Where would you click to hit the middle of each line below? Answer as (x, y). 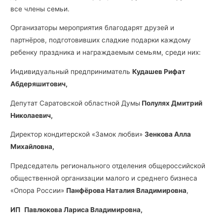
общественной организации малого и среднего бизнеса (104, 178)
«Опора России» (38, 190)
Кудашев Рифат (159, 71)
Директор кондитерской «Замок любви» (78, 134)
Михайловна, (33, 147)
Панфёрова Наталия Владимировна (127, 190)
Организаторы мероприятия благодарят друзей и (92, 28)
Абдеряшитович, (39, 84)
